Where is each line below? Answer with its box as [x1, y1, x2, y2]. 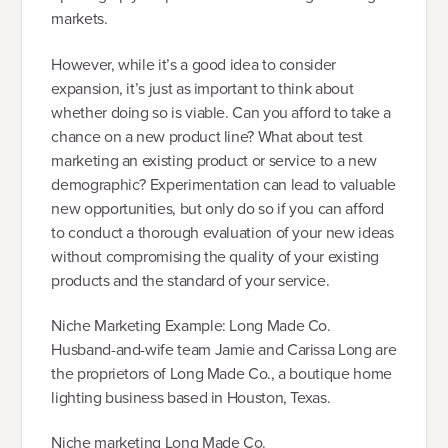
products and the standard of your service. [51, 268, 330, 292]
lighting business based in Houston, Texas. [51, 385, 331, 409]
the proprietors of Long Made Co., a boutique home [51, 361, 392, 385]
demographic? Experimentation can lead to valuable [51, 172, 396, 196]
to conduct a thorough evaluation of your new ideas [51, 220, 394, 244]
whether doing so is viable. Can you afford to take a [51, 100, 391, 124]
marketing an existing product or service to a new [51, 148, 377, 172]
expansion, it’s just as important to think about [51, 76, 354, 100]
